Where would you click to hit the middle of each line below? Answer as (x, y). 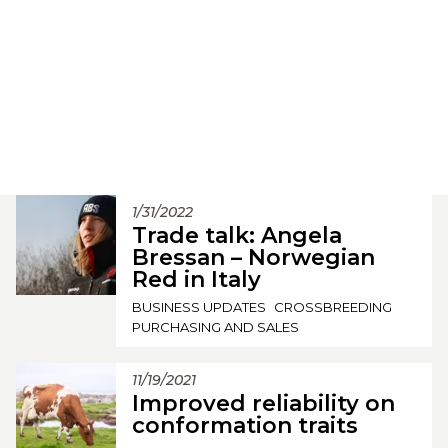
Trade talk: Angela (237, 235)
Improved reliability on (263, 403)
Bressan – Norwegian (253, 257)
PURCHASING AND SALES (215, 326)
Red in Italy (196, 279)
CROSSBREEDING (333, 306)
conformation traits (245, 425)
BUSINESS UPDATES (199, 306)
